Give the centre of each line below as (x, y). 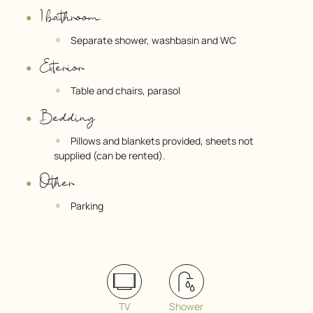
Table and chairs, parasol (125, 90)
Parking (87, 205)
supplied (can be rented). (110, 155)
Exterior (61, 68)
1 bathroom (70, 17)
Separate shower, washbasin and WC (153, 40)
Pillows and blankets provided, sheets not (162, 140)
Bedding (67, 118)
